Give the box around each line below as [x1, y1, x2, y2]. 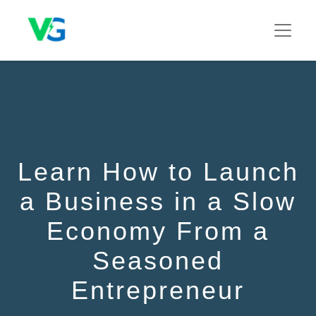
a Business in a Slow [20, 188, 296, 217]
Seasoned [92, 247, 224, 276]
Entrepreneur [71, 276, 245, 305]
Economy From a [47, 217, 269, 246]
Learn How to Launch [17, 158, 299, 187]
